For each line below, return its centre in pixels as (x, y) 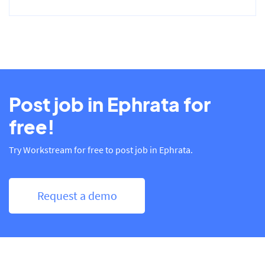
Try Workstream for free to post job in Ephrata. (101, 149)
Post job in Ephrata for (110, 104)
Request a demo (77, 195)
